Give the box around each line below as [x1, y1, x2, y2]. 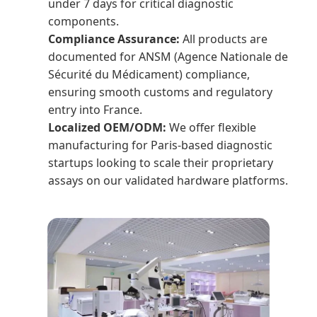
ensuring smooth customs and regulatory [48, 83, 272, 100]
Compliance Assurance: [48, 30, 180, 47]
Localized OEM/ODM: [48, 119, 166, 135]
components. [48, 13, 119, 29]
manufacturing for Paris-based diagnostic [48, 137, 272, 153]
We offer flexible [166, 119, 256, 135]
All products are [180, 30, 267, 47]
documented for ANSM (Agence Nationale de [48, 48, 288, 64]
